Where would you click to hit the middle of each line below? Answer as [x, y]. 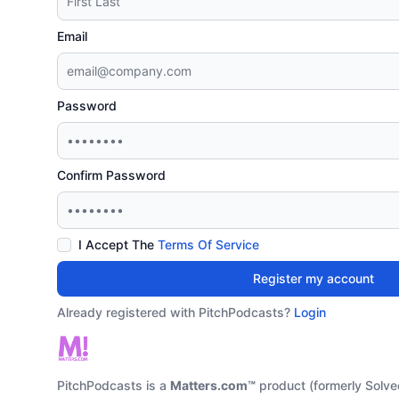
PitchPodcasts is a [114, 385]
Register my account [313, 278]
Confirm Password [111, 175]
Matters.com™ [213, 385]
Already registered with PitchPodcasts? [175, 312]
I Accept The [118, 244]
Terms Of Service [208, 244]
